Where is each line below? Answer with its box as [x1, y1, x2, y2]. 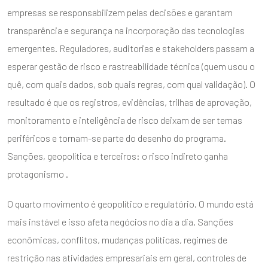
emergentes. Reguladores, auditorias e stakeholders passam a [7, 42, 254, 54]
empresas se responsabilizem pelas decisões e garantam [7, 6, 233, 18]
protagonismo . [7, 167, 68, 179]
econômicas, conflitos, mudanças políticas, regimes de [7, 233, 227, 245]
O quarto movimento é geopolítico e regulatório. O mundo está [7, 197, 254, 209]
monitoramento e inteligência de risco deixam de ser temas [7, 114, 242, 126]
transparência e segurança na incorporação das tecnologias [7, 24, 245, 36]
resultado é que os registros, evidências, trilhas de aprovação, [7, 96, 252, 108]
